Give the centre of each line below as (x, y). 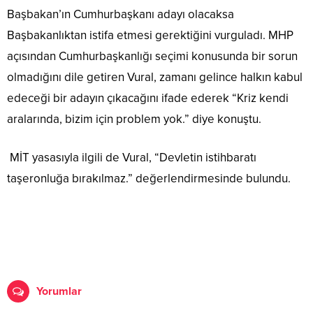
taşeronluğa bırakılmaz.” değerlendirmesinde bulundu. (149, 179)
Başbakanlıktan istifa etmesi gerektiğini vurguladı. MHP (150, 36)
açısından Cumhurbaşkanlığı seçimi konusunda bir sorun (152, 57)
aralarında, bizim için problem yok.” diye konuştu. (134, 119)
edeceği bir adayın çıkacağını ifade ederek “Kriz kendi (148, 99)
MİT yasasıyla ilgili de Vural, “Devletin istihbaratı (132, 158)
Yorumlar (59, 292)
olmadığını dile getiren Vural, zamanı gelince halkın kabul (155, 78)
